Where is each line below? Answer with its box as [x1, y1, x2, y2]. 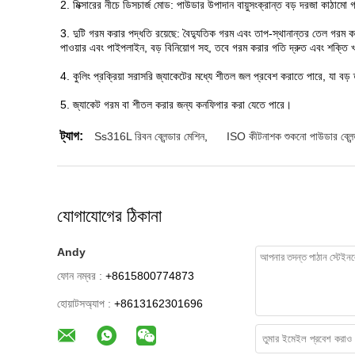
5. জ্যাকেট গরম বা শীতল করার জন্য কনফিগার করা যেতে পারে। [60, 98, 292, 111]
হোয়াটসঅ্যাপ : [57, 297, 111, 310]
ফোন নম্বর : [57, 269, 102, 282]
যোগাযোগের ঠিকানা [57, 206, 162, 226]
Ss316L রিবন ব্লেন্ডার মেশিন [94, 130, 204, 143]
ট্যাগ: [60, 129, 83, 143]
